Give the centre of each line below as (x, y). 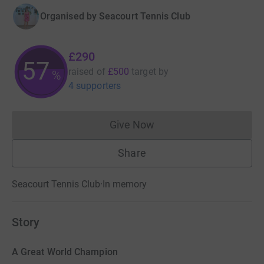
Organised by (68, 16)
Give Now (132, 125)
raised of (87, 72)
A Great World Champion (65, 252)
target (144, 72)
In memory (125, 184)
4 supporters (95, 86)
